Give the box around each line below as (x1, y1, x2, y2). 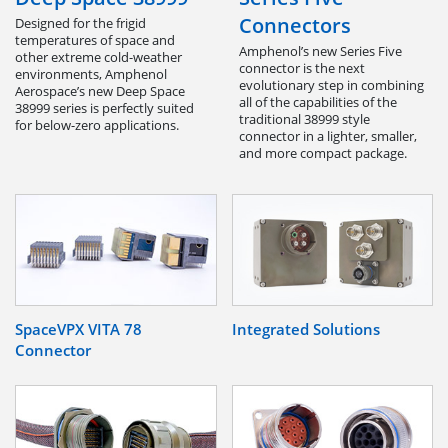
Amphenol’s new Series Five (239, 42, 402, 61)
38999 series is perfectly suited (15, 99, 194, 118)
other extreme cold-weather (15, 48, 182, 67)
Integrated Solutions (231, 318, 380, 339)
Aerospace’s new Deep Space (15, 82, 185, 101)
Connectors (239, 12, 351, 40)
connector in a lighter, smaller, (239, 127, 417, 146)
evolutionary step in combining (239, 76, 424, 95)
